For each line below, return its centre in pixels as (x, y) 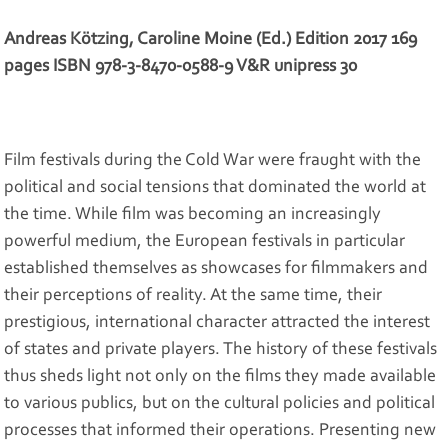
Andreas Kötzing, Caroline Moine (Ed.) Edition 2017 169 (211, 40)
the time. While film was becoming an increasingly (193, 215)
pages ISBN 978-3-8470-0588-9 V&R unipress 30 (181, 67)
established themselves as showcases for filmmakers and (216, 269)
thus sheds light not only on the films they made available (220, 377)
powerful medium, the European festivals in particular (205, 242)
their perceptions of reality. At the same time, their (193, 296)
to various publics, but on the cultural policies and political (220, 404)
